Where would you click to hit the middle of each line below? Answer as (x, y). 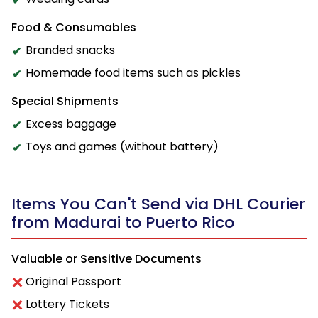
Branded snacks (70, 50)
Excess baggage (71, 124)
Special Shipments (65, 101)
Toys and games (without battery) (122, 146)
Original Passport (73, 281)
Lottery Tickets (67, 304)
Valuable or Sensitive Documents (106, 258)
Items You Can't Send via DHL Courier (158, 204)
